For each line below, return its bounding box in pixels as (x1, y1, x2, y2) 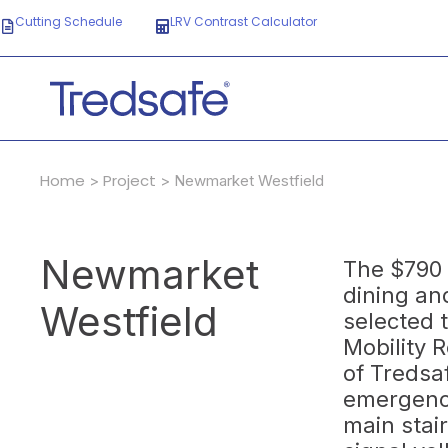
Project (103, 170, 156, 192)
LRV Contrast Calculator (170, 13, 317, 30)
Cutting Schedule (15, 13, 122, 30)
